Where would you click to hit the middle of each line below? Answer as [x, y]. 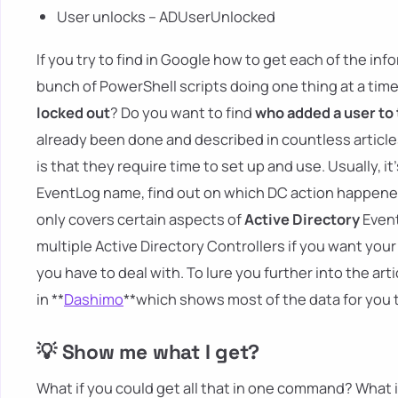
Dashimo [94, 299]
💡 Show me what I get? [148, 353]
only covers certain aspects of [140, 219]
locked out [73, 113]
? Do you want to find [183, 113]
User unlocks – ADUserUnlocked [167, 16]
